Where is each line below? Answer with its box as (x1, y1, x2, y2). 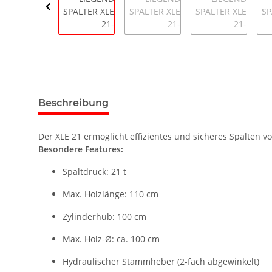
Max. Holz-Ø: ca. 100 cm (63, 233, 160, 245)
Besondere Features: (38, 143, 123, 155)
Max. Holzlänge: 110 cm (63, 188, 158, 200)
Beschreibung (38, 97, 109, 109)
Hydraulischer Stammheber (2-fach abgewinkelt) (63, 256, 259, 268)
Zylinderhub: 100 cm (63, 211, 146, 223)
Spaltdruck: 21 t (63, 166, 126, 178)
